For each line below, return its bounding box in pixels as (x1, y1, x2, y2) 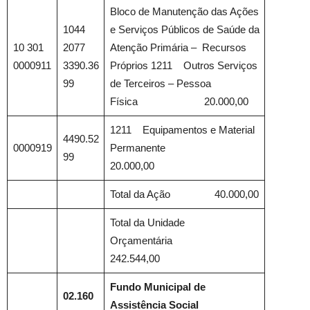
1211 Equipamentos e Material (109, 124, 255, 136)
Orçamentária (109, 235, 208, 246)
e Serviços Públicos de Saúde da (109, 24, 259, 35)
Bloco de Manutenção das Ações (109, 6, 259, 17)
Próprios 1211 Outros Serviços (109, 60, 257, 71)
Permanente (109, 142, 259, 154)
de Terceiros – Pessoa (109, 77, 211, 89)
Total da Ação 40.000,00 (109, 188, 259, 200)
